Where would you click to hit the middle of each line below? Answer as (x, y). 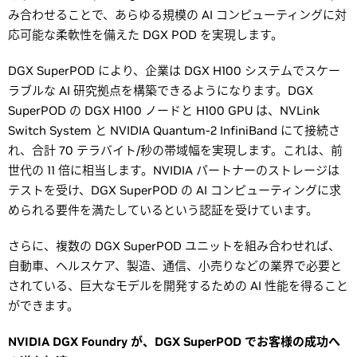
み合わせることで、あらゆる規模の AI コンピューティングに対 (177, 15)
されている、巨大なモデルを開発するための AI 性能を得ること (178, 286)
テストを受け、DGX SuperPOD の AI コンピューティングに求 (175, 190)
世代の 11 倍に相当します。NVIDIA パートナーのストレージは (174, 170)
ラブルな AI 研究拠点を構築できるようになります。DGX (161, 90)
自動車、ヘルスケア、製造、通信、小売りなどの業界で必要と (175, 266)
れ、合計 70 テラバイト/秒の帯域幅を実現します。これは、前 (175, 150)
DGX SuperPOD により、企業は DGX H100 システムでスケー (174, 71)
